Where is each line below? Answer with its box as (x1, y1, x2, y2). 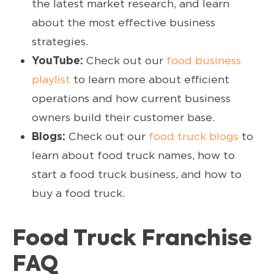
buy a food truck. (32, 186, 125, 199)
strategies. (32, 34, 88, 48)
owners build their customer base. (32, 110, 215, 124)
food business (166, 53, 241, 67)
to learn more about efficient (70, 72, 229, 86)
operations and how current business (32, 91, 231, 105)
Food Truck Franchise (12, 228, 252, 250)
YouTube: (32, 53, 83, 67)
